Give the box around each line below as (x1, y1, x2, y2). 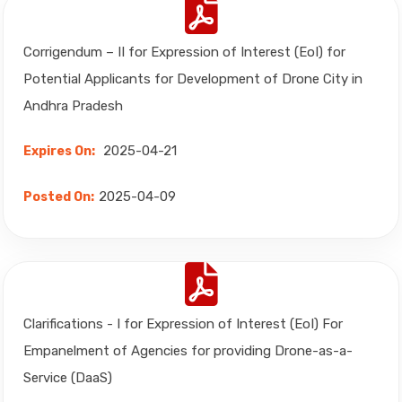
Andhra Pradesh (23, 98, 123, 114)
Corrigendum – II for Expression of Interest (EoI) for (23, 44, 345, 60)
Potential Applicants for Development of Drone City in (23, 71, 363, 87)
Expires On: (23, 144, 95, 159)
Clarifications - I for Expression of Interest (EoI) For (23, 316, 343, 332)
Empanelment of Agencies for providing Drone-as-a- (23, 343, 353, 359)
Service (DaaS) (23, 370, 112, 386)
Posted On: (23, 189, 94, 205)
